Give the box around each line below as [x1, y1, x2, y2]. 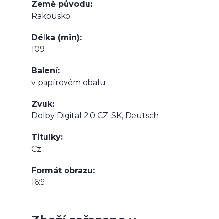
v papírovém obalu [31, 77, 106, 87]
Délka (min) [31, 32, 80, 42]
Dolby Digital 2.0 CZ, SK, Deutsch [31, 110, 159, 120]
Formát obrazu [31, 165, 93, 175]
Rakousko [31, 11, 70, 21]
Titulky [31, 132, 61, 142]
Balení [31, 66, 58, 75]
